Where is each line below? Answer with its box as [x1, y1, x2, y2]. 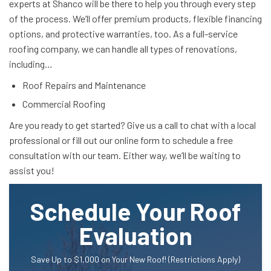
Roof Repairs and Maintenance [22, 79, 146, 91]
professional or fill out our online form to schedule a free [9, 134, 233, 146]
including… [9, 58, 53, 70]
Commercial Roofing [22, 98, 105, 109]
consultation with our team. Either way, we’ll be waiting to [9, 149, 241, 161]
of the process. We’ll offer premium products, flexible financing [9, 13, 262, 24]
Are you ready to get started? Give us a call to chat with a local [9, 119, 256, 131]
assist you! [9, 165, 54, 176]
